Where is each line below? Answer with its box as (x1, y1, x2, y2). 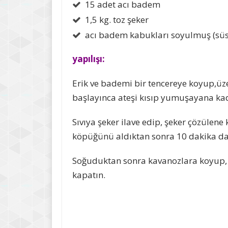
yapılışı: (72, 53, 105, 65)
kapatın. (72, 169, 105, 181)
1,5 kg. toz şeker (85, 14, 149, 25)
